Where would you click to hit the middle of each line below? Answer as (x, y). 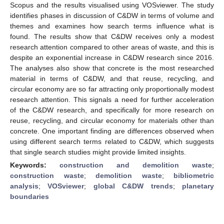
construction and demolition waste (136, 165)
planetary (198, 186)
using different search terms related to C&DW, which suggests (112, 141)
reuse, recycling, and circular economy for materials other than (112, 120)
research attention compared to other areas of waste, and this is (112, 47)
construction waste (47, 175)
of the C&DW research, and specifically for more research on (112, 110)
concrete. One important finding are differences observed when (112, 131)
